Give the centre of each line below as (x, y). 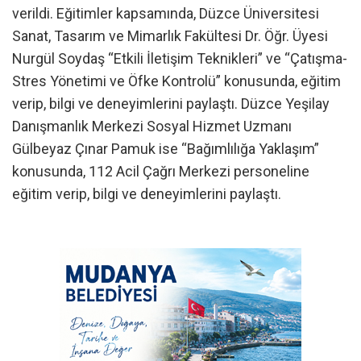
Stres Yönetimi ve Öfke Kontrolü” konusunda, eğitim (176, 81)
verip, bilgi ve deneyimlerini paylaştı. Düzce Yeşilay (171, 104)
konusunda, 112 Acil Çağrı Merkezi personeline (161, 172)
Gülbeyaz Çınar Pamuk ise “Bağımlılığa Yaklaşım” (166, 149)
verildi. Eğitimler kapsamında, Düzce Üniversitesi (166, 14)
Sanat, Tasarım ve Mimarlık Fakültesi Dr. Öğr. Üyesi (170, 36)
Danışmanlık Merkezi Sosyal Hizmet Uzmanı (152, 127)
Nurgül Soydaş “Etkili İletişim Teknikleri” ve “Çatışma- (180, 59)
